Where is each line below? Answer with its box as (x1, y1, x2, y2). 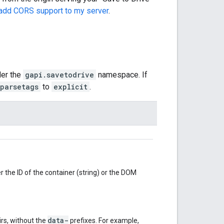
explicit (53, 81, 87, 91)
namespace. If (96, 69, 147, 79)
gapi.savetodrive (25, 69, 94, 79)
